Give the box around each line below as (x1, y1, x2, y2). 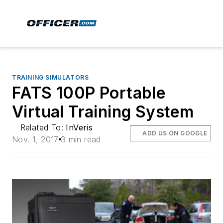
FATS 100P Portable (12, 83, 166, 103)
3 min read (60, 134, 101, 144)
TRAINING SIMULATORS (12, 74, 89, 81)
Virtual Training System (12, 102, 194, 121)
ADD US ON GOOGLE (142, 129, 208, 137)
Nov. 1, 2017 (12, 134, 59, 144)
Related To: (20, 122, 66, 132)
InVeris (66, 122, 93, 132)
